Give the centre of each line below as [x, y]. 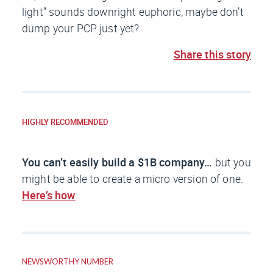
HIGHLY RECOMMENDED [65, 122]
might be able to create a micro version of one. [133, 179]
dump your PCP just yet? [81, 28]
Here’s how [49, 195]
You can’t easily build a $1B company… [119, 162]
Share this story [212, 55]
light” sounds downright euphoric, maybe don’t [133, 12]
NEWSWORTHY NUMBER [68, 262]
